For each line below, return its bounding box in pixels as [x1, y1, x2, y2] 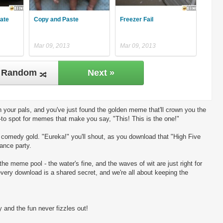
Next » [88, 67, 114, 78]
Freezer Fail [120, 15, 154, 23]
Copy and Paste [33, 15, 79, 23]
